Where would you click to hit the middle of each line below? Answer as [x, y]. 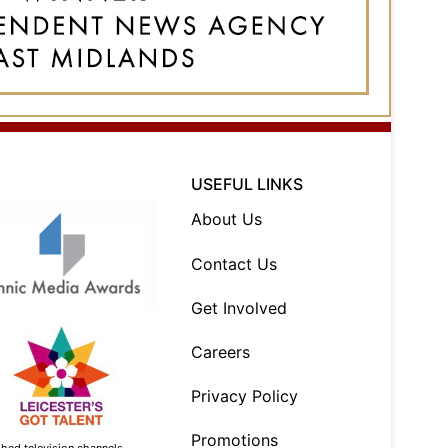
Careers [221, 351]
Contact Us [234, 263]
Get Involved [239, 307]
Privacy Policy [245, 396]
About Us [227, 219]
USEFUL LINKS [247, 184]
